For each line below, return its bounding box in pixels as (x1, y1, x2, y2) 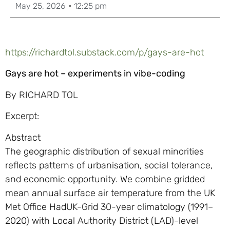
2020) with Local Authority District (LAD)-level (5, 215, 198, 226)
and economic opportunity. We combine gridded (5, 173, 205, 185)
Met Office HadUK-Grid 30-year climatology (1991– (5, 201, 213, 213)
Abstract (5, 131, 41, 143)
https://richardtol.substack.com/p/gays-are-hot (5, 47, 204, 58)
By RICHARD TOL (5, 89, 78, 101)
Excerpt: (5, 110, 39, 122)
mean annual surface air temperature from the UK (5, 187, 215, 199)
